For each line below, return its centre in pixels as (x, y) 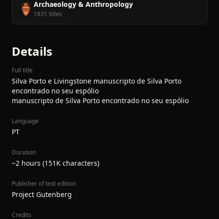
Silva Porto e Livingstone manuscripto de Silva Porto (97, 81)
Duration (24, 152)
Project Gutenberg (42, 194)
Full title (22, 70)
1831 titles (48, 14)
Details (32, 51)
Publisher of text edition (44, 184)
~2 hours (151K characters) (55, 163)
